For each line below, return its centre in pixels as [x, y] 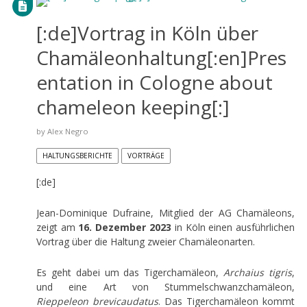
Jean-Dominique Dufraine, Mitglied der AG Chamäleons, [165, 212]
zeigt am [57, 227]
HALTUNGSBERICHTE [77, 155]
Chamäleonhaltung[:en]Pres [161, 57]
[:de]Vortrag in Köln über [147, 33]
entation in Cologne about [154, 82]
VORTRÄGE [146, 155]
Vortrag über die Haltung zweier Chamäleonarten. [145, 241]
